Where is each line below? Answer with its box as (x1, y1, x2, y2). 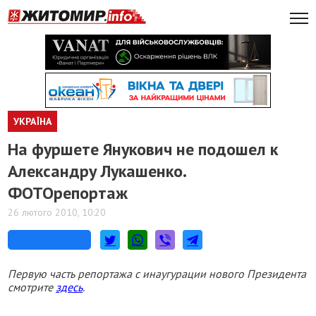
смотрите (8, 280, 56, 294)
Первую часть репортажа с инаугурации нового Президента (8, 267, 307, 281)
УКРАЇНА (13, 115, 52, 128)
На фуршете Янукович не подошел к (8, 138, 279, 160)
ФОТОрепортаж (8, 182, 128, 204)
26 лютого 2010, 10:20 (8, 206, 107, 219)
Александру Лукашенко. (8, 160, 186, 182)
